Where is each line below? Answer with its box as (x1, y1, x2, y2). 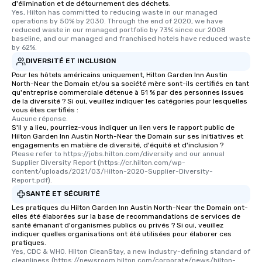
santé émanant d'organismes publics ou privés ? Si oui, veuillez (12, 220, 223, 229)
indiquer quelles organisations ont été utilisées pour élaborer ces (12, 229, 232, 238)
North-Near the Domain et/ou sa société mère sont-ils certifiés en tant (12, 79, 249, 88)
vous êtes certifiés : (12, 105, 78, 114)
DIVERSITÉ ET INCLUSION (26, 57, 116, 65)
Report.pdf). (12, 175, 52, 184)
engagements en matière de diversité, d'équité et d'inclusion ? (12, 140, 223, 149)
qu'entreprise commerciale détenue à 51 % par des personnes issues (12, 88, 244, 96)
